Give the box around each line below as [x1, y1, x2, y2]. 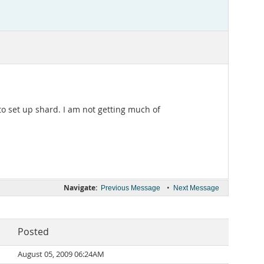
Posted [18, 226, 49, 238]
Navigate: [64, 183, 97, 193]
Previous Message [101, 184, 160, 192]
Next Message [173, 184, 219, 192]
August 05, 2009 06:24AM [18, 249, 104, 259]
